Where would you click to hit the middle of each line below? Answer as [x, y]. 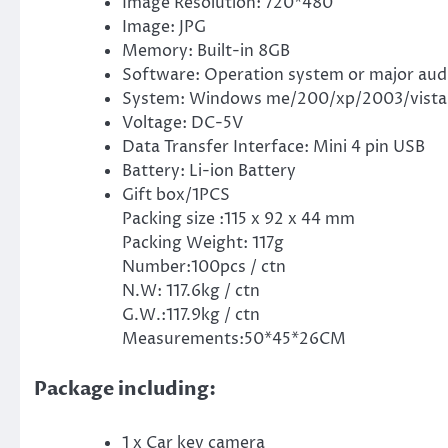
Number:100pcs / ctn [204, 266]
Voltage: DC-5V [182, 122]
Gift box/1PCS [176, 194]
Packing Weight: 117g [203, 242]
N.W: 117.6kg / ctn [191, 290]
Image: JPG [164, 26]
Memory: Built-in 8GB [206, 50]
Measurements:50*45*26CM [234, 338]
